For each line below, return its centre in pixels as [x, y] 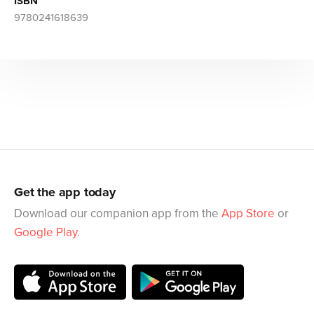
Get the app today [65, 192]
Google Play [46, 233]
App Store [248, 214]
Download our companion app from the [118, 214]
